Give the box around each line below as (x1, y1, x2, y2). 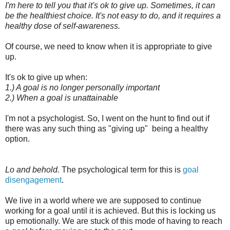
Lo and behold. (5, 165, 62, 174)
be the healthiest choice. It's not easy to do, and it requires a (5, 11, 221, 20)
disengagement (5, 175, 62, 184)
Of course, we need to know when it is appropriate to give (5, 42, 212, 51)
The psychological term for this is (62, 165, 183, 174)
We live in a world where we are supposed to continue (5, 196, 201, 205)
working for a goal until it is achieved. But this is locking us (5, 206, 216, 215)
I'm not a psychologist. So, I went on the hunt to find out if (5, 113, 209, 123)
